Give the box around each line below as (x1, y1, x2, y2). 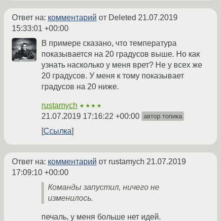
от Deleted (97, 13, 138, 22)
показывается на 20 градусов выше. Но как (41, 49, 200, 58)
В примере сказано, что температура (41, 38, 177, 47)
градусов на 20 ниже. (41, 82, 119, 91)
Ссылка (43, 126, 72, 135)
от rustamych (97, 157, 147, 166)
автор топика (144, 112, 182, 120)
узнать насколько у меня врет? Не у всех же (41, 60, 202, 69)
